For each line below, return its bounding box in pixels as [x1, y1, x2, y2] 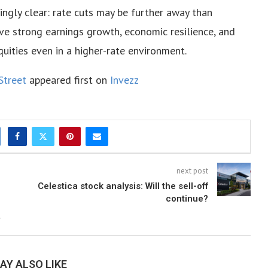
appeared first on [26, 72, 110, 87]
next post [176, 165, 208, 176]
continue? [165, 193, 208, 204]
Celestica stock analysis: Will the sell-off [37, 180, 208, 191]
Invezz [110, 72, 139, 87]
